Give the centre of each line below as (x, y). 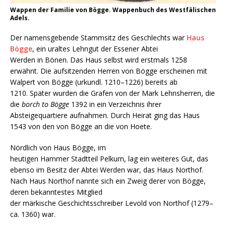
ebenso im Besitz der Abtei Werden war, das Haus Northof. (107, 169)
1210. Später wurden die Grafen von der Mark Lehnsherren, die (112, 93)
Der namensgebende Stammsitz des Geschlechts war (98, 37)
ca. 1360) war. (33, 214)
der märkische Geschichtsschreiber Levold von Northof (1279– (112, 203)
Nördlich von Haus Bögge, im (58, 147)
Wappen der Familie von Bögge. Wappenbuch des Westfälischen (113, 10)
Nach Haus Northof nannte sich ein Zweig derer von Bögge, (108, 181)
